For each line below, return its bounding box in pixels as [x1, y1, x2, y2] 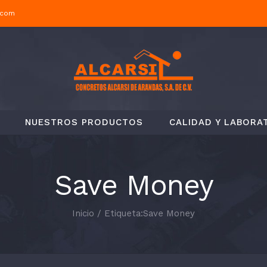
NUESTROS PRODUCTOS [25, 116, 143, 128]
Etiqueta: [104, 208, 143, 219]
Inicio [72, 208, 94, 219]
